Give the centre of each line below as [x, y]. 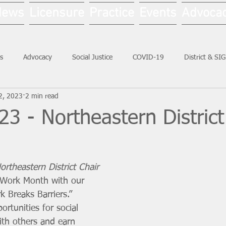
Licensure [56, 13]
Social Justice [92, 57]
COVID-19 [148, 57]
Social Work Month [39, 98]
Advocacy [38, 57]
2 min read [42, 96]
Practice [111, 13]
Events [158, 13]
